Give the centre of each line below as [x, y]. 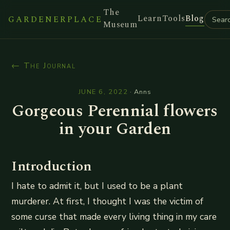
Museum [120, 25]
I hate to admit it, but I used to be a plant [97, 186]
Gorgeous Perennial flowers [115, 111]
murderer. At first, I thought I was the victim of [108, 201]
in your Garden [115, 129]
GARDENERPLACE [56, 19]
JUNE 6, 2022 [103, 92]
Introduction [52, 166]
